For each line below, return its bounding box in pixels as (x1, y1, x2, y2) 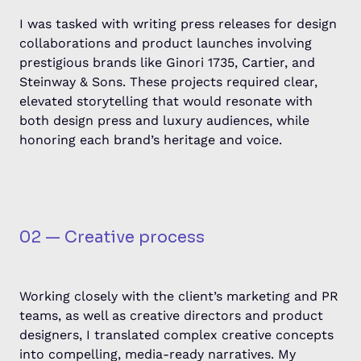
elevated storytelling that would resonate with (19, 93, 313, 109)
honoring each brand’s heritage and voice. (19, 132, 282, 147)
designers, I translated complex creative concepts (19, 327, 334, 342)
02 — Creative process (19, 227, 205, 247)
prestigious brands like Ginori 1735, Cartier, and (19, 55, 315, 70)
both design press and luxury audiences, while (19, 113, 309, 128)
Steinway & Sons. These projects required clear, (19, 74, 317, 89)
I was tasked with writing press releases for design (19, 16, 337, 31)
